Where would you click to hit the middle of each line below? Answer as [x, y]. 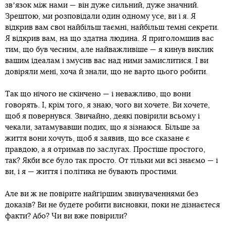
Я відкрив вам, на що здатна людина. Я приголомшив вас [109, 38]
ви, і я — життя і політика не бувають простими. [92, 172]
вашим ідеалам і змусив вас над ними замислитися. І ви [107, 61]
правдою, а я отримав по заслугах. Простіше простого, [105, 149]
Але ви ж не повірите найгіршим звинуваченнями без [102, 194]
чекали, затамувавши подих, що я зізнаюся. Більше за [102, 127]
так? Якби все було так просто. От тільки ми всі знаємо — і [111, 160]
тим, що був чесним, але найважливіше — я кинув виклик [109, 49]
